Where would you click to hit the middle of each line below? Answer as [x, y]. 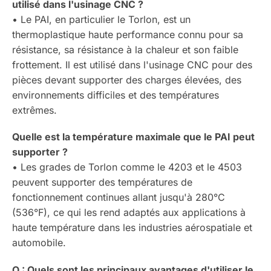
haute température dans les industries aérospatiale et [132, 228]
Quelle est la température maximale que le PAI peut [133, 137]
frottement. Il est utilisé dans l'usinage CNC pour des [132, 64]
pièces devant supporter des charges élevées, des [127, 80]
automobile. [39, 243]
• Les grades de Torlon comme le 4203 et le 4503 [127, 167]
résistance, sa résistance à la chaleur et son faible [125, 49]
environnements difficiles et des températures [116, 95]
